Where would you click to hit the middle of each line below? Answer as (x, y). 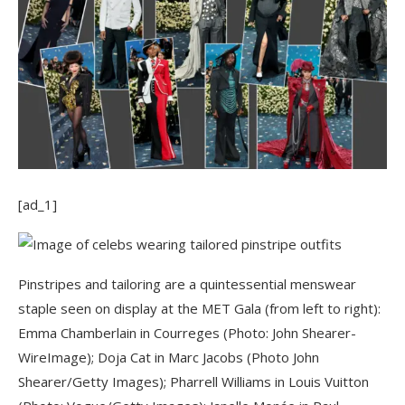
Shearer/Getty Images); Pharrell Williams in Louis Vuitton (193, 382)
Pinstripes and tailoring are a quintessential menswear (187, 284)
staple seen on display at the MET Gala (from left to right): (199, 309)
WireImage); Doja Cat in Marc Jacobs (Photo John (169, 358)
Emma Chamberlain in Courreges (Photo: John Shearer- (187, 333)
